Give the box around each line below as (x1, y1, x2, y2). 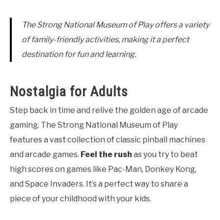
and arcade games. (10, 150, 81, 159)
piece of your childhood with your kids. (10, 194, 151, 203)
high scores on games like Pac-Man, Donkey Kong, (10, 165, 196, 174)
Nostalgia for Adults (10, 83, 128, 100)
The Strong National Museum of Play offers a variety (22, 20, 209, 29)
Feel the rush (81, 150, 132, 159)
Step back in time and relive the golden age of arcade (10, 106, 208, 115)
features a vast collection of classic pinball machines (10, 135, 205, 144)
